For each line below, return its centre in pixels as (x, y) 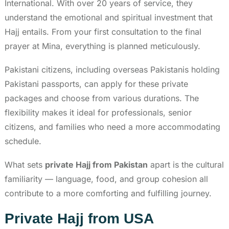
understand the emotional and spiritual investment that (109, 17)
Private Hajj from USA (79, 218)
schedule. (23, 141)
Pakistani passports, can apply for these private (96, 84)
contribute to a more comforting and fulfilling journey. (108, 193)
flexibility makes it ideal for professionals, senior (98, 112)
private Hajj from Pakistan (96, 164)
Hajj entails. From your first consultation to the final (103, 31)
